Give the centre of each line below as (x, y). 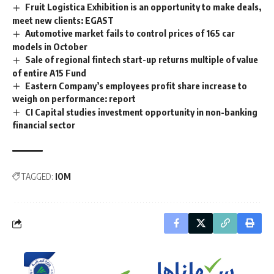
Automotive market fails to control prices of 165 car (130, 33)
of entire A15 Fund (49, 72)
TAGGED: (37, 177)
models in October (50, 46)
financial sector (44, 125)
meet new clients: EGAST (64, 20)
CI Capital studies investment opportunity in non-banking (142, 112)
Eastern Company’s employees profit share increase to (136, 85)
